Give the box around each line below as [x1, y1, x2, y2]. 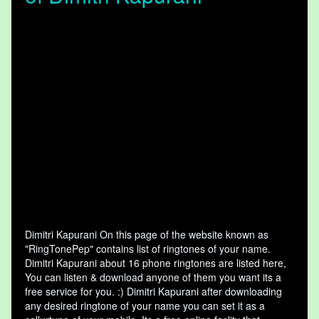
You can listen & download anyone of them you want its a [25, 270, 281, 285]
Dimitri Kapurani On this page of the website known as [25, 227, 268, 242]
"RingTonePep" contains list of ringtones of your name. [25, 241, 271, 256]
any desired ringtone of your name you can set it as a [25, 298, 265, 313]
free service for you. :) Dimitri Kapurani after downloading [25, 284, 282, 299]
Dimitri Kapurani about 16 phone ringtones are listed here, [25, 256, 286, 271]
